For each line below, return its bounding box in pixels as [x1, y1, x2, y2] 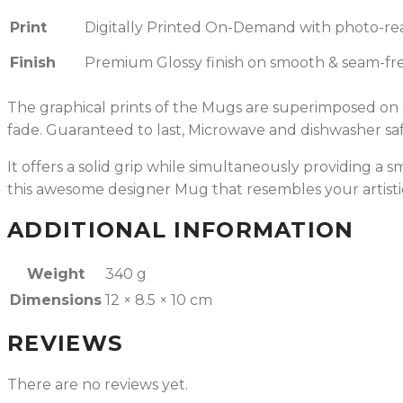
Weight [27, 264, 85, 282]
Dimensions [10, 291, 102, 309]
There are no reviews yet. [7, 375, 188, 393]
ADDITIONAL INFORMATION [7, 217, 354, 244]
